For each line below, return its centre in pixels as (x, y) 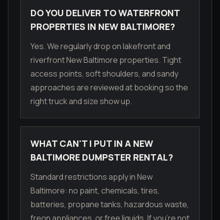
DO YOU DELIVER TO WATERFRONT (105, 13)
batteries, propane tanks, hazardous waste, (110, 205)
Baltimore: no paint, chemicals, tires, (95, 191)
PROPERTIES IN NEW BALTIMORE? (103, 27)
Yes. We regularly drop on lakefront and (100, 46)
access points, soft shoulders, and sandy (104, 74)
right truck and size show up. (81, 101)
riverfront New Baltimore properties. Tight (106, 60)
